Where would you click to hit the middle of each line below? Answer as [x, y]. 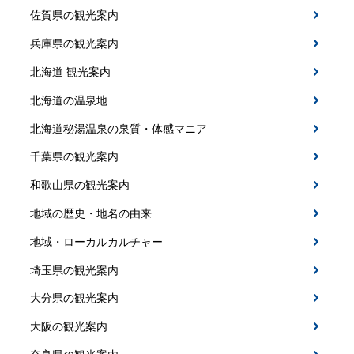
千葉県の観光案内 [74, 157]
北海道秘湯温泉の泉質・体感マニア [118, 128]
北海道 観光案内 [70, 72]
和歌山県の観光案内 [79, 185]
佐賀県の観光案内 [74, 15]
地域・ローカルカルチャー [96, 241]
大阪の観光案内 [68, 327]
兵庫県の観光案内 [74, 44]
